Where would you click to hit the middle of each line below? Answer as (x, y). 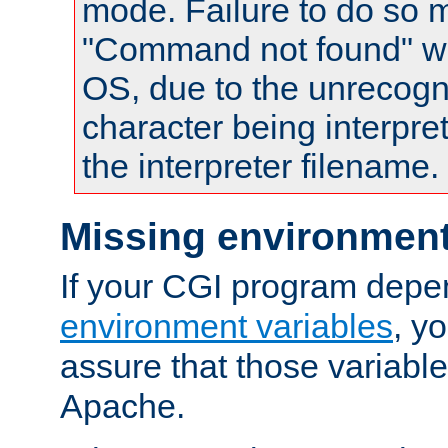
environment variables (226, 325)
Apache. (122, 405)
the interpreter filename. (260, 166)
